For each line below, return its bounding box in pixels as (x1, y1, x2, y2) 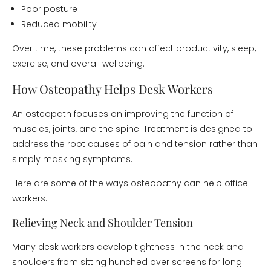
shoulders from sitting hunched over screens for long (12, 256, 242, 268)
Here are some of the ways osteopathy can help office (12, 177, 248, 189)
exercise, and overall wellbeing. (12, 57, 145, 70)
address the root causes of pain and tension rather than (12, 138, 258, 150)
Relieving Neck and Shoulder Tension (12, 215, 193, 230)
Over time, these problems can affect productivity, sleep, (12, 42, 256, 54)
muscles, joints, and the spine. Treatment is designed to (12, 123, 252, 135)
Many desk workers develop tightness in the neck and (12, 241, 244, 253)
